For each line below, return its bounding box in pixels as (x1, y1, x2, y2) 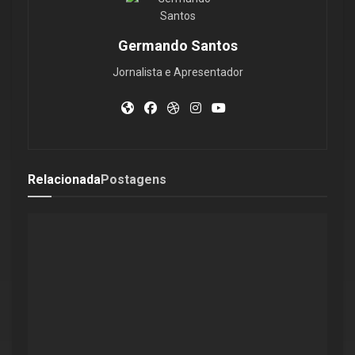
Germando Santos (117, 37, 238, 54)
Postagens (101, 172, 166, 187)
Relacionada (28, 172, 101, 187)
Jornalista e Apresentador (112, 66, 243, 78)
